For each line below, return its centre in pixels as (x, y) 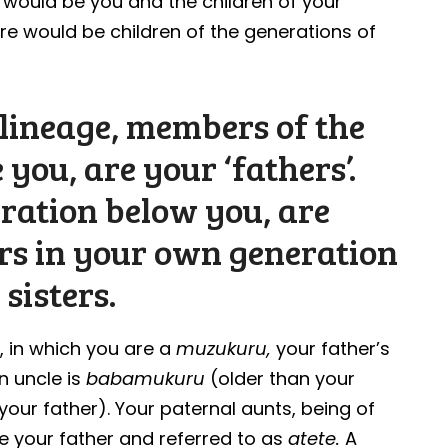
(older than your (280, 378)
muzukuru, (226, 348)
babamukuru (146, 378)
